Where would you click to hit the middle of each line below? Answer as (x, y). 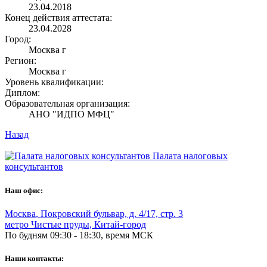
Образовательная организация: (67, 104)
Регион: (21, 61)
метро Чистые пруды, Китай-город (75, 224)
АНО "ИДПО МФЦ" (72, 114)
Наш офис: (24, 190)
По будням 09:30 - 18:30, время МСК (79, 235)
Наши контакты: (34, 258)
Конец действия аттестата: (58, 18)
